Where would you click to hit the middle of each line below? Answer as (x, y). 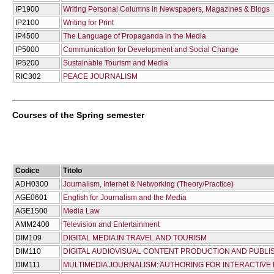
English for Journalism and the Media (125, 197)
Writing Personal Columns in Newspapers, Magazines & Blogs (166, 9)
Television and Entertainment (111, 224)
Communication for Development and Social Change (151, 49)
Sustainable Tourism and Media (116, 63)
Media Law (81, 211)
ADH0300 (32, 184)
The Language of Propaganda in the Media (135, 36)
